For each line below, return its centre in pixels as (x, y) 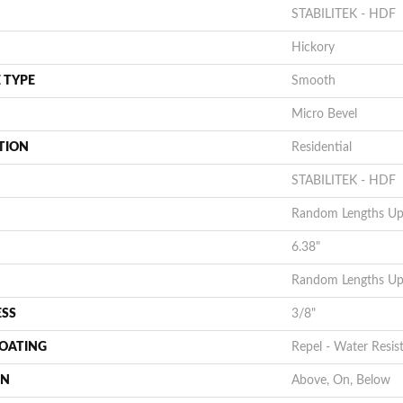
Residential (322, 148)
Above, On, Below (341, 381)
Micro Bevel (324, 114)
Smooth (313, 81)
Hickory (313, 48)
